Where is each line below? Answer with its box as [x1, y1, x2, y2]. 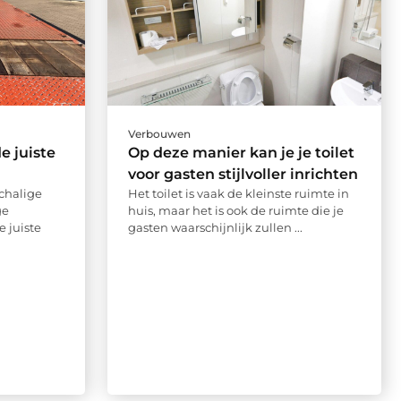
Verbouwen [127, 126, 191, 141]
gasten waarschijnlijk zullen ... [127, 219, 303, 235]
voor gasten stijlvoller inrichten [127, 165, 358, 183]
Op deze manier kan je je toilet [127, 143, 354, 161]
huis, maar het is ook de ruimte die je [127, 202, 344, 218]
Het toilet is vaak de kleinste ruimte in [127, 185, 349, 200]
